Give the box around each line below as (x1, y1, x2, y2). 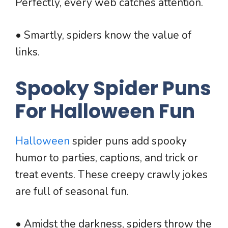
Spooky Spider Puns (15, 74, 211, 102)
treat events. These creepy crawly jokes (15, 167, 208, 182)
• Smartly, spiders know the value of (15, 28, 191, 43)
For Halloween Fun (15, 97, 195, 125)
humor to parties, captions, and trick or (15, 150, 198, 165)
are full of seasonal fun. (15, 184, 129, 198)
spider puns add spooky (72, 133, 187, 148)
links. (15, 45, 40, 60)
